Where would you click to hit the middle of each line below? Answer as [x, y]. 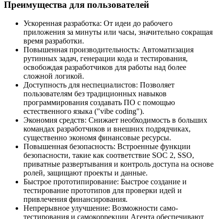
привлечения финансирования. [76, 199]
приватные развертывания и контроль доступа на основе [119, 164]
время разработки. [54, 41]
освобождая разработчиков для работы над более [105, 67]
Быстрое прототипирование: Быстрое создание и [105, 182]
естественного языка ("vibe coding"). [84, 111]
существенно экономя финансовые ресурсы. [97, 138]
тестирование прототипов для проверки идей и [103, 191]
